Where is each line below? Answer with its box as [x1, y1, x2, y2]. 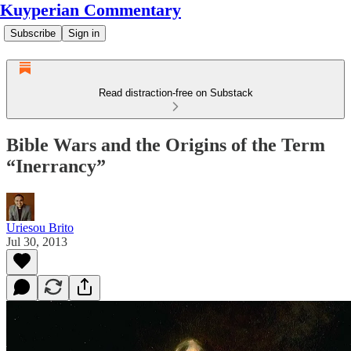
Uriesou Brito [6, 220, 74, 234]
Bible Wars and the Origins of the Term [6, 134, 325, 155]
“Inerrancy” [6, 155, 106, 176]
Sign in [68, 27, 100, 39]
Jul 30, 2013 [6, 234, 67, 248]
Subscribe [10, 27, 56, 39]
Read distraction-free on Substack [98, 87, 253, 99]
